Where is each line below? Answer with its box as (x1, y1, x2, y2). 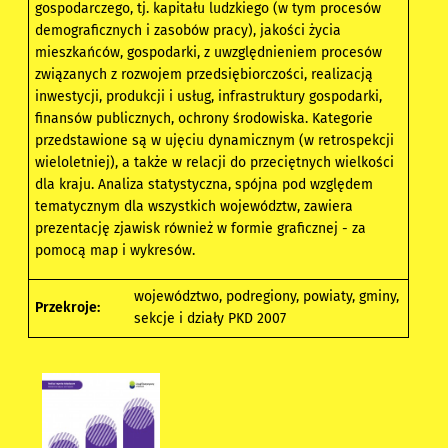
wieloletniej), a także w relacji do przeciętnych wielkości (35, 154, 395, 172)
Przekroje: (35, 299, 101, 317)
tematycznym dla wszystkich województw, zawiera (35, 198, 354, 216)
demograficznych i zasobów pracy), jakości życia (35, 22, 342, 40)
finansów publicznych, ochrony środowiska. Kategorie (35, 110, 374, 128)
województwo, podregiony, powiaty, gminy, (134, 288, 400, 306)
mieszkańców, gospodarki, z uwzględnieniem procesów (35, 44, 383, 62)
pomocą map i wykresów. (35, 242, 196, 260)
